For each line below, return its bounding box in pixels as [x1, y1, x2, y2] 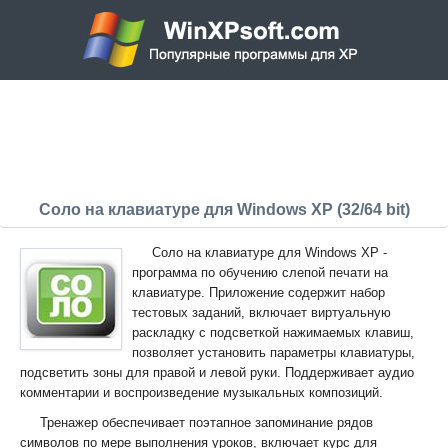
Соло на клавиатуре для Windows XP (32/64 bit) [38, 201, 410, 218]
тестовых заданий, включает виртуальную [132, 305, 391, 320]
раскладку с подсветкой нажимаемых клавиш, [132, 325, 414, 340]
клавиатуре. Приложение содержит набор [132, 285, 385, 300]
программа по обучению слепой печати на [132, 265, 388, 280]
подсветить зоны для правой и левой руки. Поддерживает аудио [20, 365, 414, 380]
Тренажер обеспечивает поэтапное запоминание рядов [40, 415, 373, 430]
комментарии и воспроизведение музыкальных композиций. [20, 385, 383, 400]
